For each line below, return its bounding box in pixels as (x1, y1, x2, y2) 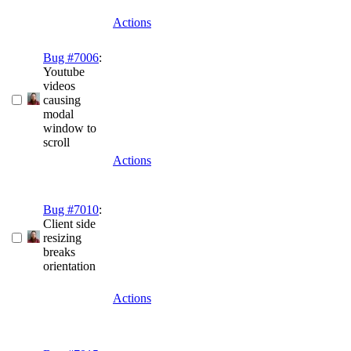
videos (43, 79, 75, 93)
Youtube (43, 65, 85, 79)
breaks (43, 245, 75, 259)
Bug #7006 (43, 51, 99, 65)
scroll (43, 136, 70, 150)
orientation (43, 259, 96, 273)
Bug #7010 (43, 203, 99, 217)
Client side (43, 217, 96, 231)
